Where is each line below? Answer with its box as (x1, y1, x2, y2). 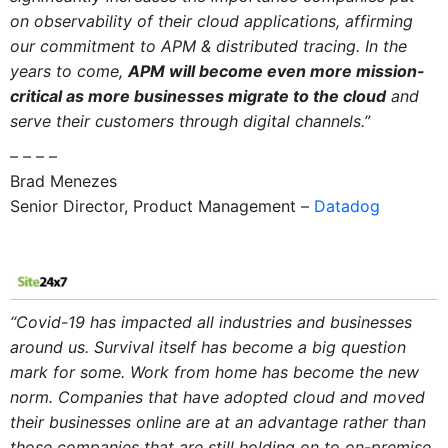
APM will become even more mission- (127, 61, 425, 82)
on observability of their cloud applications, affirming (9, 11, 413, 32)
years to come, (9, 61, 128, 82)
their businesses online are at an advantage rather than (9, 412, 426, 433)
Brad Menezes (9, 170, 117, 191)
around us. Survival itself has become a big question (9, 337, 406, 358)
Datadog (313, 195, 380, 216)
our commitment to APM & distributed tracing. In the (9, 36, 407, 57)
